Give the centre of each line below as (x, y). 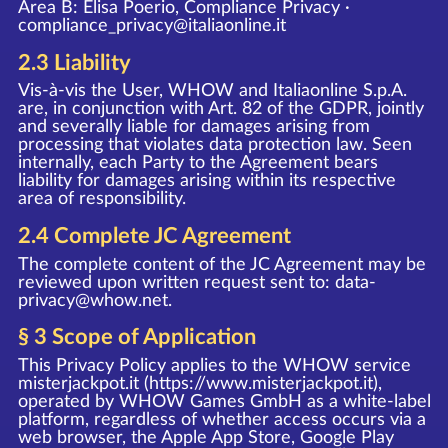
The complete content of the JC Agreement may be (221, 264)
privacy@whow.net (92, 300)
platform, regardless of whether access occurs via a (221, 419)
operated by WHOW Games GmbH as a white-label (224, 401)
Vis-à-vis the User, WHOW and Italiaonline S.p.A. (212, 91)
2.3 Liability (74, 62)
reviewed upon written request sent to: (176, 282)
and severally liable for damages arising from (193, 127)
